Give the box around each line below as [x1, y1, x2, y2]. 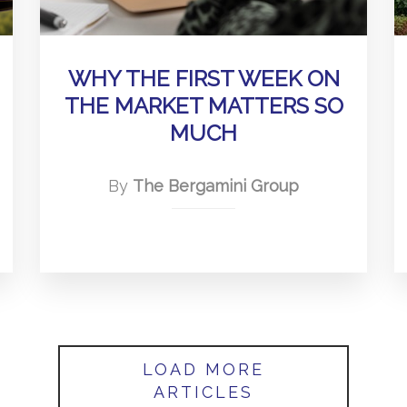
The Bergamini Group [133, 176, 299, 195]
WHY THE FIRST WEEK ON [67, 65, 340, 92]
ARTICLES [154, 382, 253, 402]
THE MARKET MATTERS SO [64, 93, 343, 119]
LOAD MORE [143, 360, 264, 379]
